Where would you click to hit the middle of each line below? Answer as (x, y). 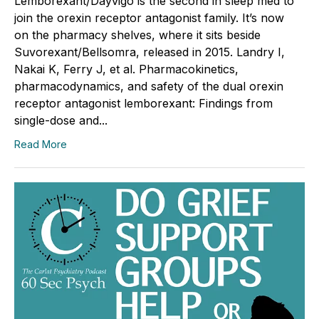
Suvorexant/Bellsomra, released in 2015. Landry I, (150, 52)
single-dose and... (61, 120)
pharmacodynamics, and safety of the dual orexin (149, 86)
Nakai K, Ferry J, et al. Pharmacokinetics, (126, 69)
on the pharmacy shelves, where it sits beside (137, 35)
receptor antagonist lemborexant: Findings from (143, 103)
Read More (41, 144)
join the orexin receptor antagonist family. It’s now (149, 17)
